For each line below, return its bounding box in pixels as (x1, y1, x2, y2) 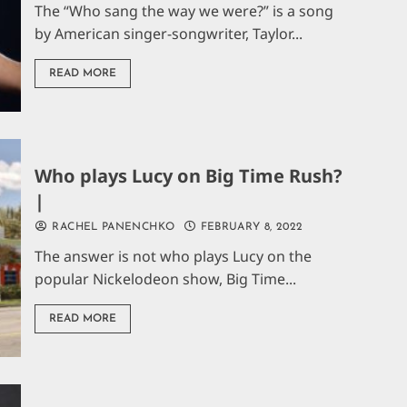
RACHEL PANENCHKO (48, 221, 175, 233)
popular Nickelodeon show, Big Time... (35, 268, 297, 289)
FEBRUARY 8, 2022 (196, 221, 303, 233)
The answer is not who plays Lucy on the (35, 245, 313, 266)
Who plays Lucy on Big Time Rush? (35, 163, 343, 188)
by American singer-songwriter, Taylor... (35, 23, 303, 44)
